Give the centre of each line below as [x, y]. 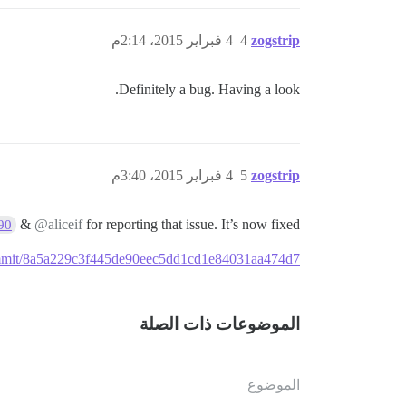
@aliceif [58, 224]
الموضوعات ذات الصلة [220, 324]
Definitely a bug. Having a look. [209, 89]
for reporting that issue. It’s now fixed [191, 224]
